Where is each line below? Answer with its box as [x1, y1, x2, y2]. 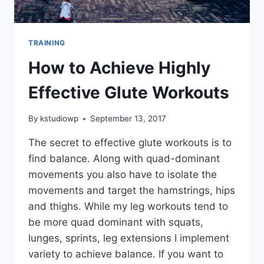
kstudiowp [40, 114, 79, 124]
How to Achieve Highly [28, 57, 210, 78]
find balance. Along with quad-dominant [28, 153, 220, 165]
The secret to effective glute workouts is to [28, 137, 232, 149]
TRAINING [28, 38, 65, 47]
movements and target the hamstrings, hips [28, 184, 235, 197]
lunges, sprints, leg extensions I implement [28, 232, 229, 245]
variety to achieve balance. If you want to [28, 248, 223, 260]
